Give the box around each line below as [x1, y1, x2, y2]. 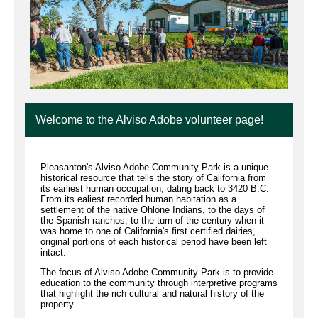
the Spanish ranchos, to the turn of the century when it [40, 214, 264, 226]
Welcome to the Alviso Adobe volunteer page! [35, 113, 263, 126]
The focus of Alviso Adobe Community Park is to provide [40, 266, 273, 278]
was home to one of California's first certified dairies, [40, 225, 256, 236]
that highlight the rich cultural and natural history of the [40, 287, 264, 299]
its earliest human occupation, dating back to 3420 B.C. [40, 182, 272, 194]
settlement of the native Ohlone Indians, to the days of [40, 204, 265, 215]
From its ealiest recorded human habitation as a [40, 193, 236, 204]
